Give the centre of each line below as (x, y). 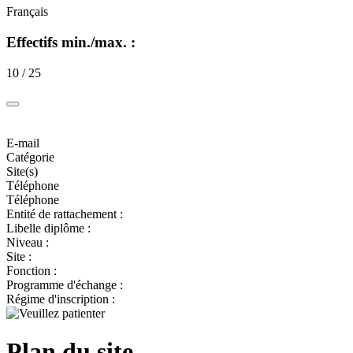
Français (27, 12)
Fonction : (32, 270)
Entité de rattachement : (65, 214)
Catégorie (30, 157)
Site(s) (22, 171)
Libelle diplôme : (48, 228)
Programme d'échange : (65, 284)
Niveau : (28, 242)
